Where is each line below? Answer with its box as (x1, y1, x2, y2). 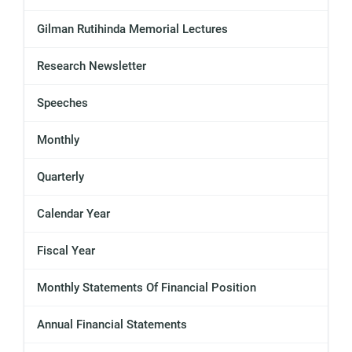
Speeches (37, 96, 88, 111)
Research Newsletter (37, 59, 146, 74)
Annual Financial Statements (37, 317, 187, 332)
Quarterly (37, 170, 84, 185)
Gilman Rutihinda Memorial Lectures (37, 22, 228, 37)
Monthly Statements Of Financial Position (37, 280, 256, 295)
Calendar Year (37, 207, 110, 222)
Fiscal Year (37, 244, 95, 258)
